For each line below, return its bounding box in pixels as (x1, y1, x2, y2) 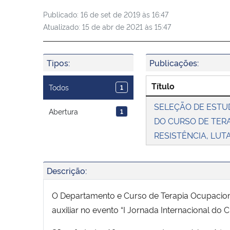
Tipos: (47, 56, 70, 68)
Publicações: (149, 56, 199, 68)
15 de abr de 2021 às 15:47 (82, 21, 171, 31)
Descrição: (47, 164, 87, 176)
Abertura (49, 106, 79, 117)
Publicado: (43, 9, 81, 19)
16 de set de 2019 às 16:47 (81, 9, 168, 19)
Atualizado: (43, 21, 82, 31)
